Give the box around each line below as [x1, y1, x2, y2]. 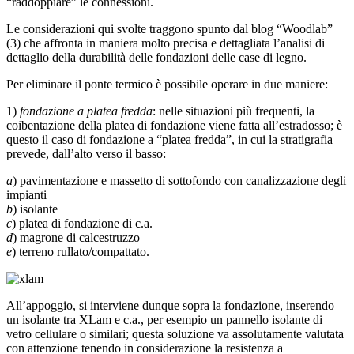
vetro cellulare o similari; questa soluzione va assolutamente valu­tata [6, 326, 344, 341]
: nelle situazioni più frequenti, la [153, 104, 314, 118]
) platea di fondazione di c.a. [12, 216, 153, 230]
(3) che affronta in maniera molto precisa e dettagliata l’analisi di [6, 36, 325, 50]
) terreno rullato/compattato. [12, 244, 149, 258]
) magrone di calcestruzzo [13, 230, 140, 244]
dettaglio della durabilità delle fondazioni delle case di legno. [6, 50, 307, 64]
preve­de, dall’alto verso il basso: [6, 146, 166, 160]
